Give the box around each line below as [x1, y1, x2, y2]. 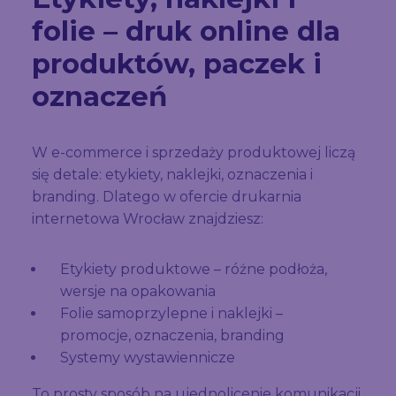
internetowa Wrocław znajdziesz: [32, 210, 263, 228]
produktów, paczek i [32, 47, 322, 81]
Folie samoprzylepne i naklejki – [60, 305, 283, 323]
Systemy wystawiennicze [60, 349, 235, 367]
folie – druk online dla [32, 14, 340, 49]
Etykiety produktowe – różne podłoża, [60, 261, 327, 278]
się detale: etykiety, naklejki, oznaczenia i [32, 166, 313, 184]
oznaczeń [32, 80, 167, 114]
